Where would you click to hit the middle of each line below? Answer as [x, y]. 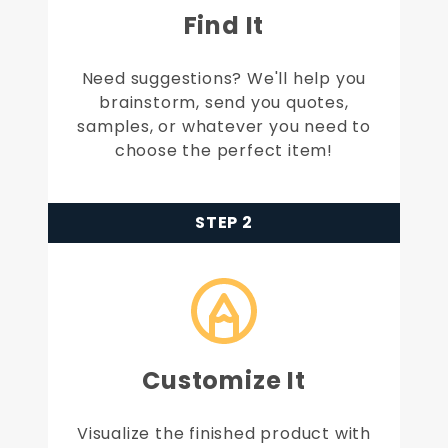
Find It [224, 26]
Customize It [224, 381]
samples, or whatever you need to [224, 127]
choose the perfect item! [224, 151]
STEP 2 [224, 223]
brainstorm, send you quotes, [224, 103]
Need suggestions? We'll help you [224, 79]
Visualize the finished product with [224, 434]
